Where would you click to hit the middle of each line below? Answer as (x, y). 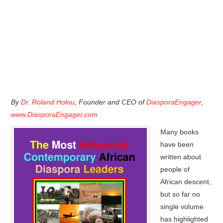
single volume (182, 207)
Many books (180, 132)
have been (177, 144)
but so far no (180, 194)
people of (175, 169)
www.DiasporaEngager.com (55, 114)
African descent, (186, 182)
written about (181, 157)
